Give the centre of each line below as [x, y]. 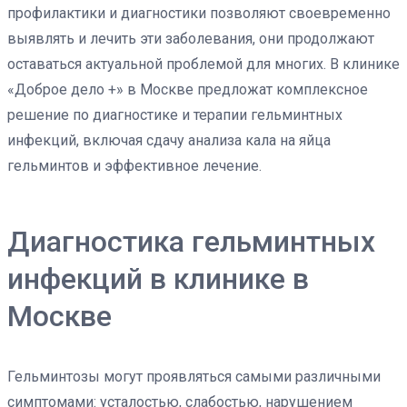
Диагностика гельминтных [191, 242]
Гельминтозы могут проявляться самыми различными [194, 377]
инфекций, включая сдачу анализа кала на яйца [169, 140]
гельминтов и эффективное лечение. [134, 166]
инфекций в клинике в [158, 279]
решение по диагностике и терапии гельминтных [175, 115]
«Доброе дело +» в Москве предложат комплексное [188, 89]
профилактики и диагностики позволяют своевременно [199, 13]
